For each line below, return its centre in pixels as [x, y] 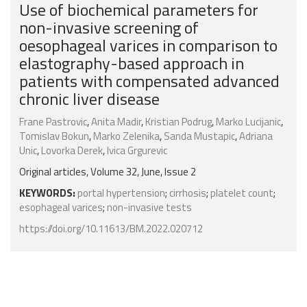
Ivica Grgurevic [137, 151]
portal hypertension [121, 193]
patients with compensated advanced [149, 81]
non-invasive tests [149, 208]
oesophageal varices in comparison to [148, 46]
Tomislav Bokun [54, 136]
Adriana [256, 136]
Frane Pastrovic [53, 122]
